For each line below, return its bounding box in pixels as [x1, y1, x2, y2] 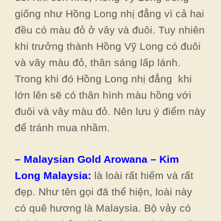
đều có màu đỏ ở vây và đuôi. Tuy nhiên [15, 24, 205, 36]
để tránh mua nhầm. [15, 121, 110, 133]
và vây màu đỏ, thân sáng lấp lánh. [15, 56, 181, 68]
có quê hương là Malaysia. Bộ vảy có [15, 202, 191, 214]
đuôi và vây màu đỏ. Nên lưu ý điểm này [15, 105, 206, 117]
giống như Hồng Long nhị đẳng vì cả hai [15, 7, 204, 19]
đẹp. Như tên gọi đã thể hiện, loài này [15, 186, 192, 197]
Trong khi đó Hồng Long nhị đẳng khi [15, 73, 192, 84]
